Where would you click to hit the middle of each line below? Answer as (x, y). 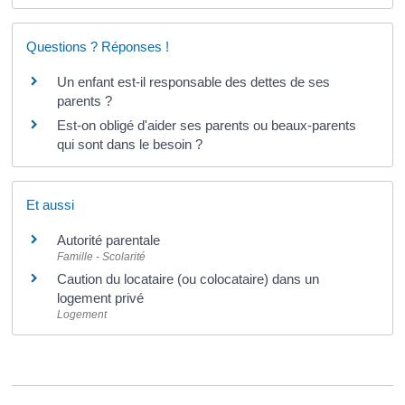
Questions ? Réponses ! (98, 46)
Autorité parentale (109, 240)
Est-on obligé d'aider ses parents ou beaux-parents (207, 125)
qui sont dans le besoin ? (130, 144)
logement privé (101, 297)
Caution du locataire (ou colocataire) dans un (188, 278)
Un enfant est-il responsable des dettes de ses (194, 81)
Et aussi (51, 204)
